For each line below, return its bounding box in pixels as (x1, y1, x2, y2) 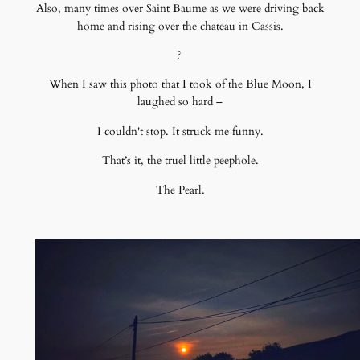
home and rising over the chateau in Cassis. (76, 18, 284, 34)
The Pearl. (155, 182, 205, 198)
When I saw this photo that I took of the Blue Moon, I (48, 76, 312, 92)
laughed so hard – (137, 94, 223, 110)
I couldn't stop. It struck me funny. (96, 123, 264, 139)
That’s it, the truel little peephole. (101, 153, 259, 169)
